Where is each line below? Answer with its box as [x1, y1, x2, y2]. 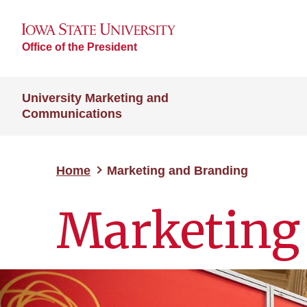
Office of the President [22, 40, 137, 53]
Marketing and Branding [107, 164, 248, 177]
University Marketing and [22, 91, 169, 105]
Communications [22, 107, 122, 121]
